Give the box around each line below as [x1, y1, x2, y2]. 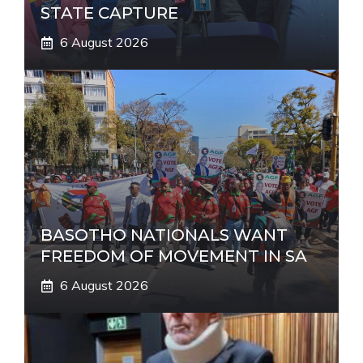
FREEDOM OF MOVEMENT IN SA [41, 246, 307, 267]
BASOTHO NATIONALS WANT [41, 225, 288, 246]
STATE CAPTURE [41, 3, 178, 23]
